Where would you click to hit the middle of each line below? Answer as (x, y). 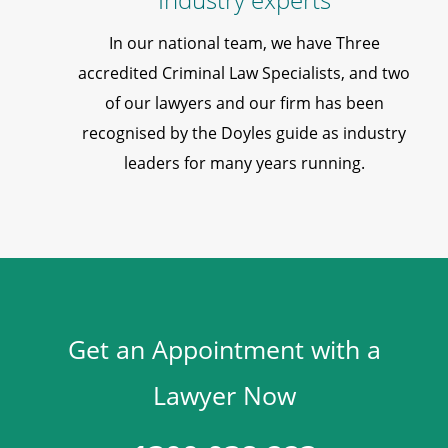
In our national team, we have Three (244, 43)
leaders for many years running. (244, 163)
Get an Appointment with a (224, 349)
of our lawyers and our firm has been (244, 103)
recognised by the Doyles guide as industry (244, 133)
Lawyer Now (224, 395)
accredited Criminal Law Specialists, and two (244, 73)
